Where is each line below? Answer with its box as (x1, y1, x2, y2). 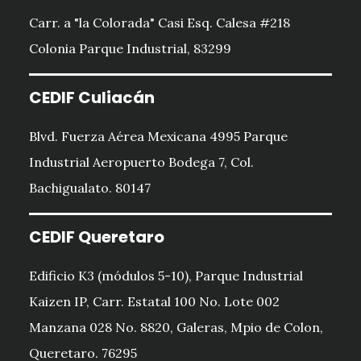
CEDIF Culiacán (28, 86, 155, 110)
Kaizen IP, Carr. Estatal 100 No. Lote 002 (28, 293, 280, 310)
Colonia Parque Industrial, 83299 (28, 40, 231, 57)
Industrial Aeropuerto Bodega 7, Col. (28, 154, 254, 171)
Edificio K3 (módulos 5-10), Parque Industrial (28, 268, 303, 284)
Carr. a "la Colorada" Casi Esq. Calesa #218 (28, 15, 290, 31)
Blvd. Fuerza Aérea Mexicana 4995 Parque (28, 128, 288, 145)
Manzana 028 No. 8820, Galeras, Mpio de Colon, (28, 319, 323, 336)
